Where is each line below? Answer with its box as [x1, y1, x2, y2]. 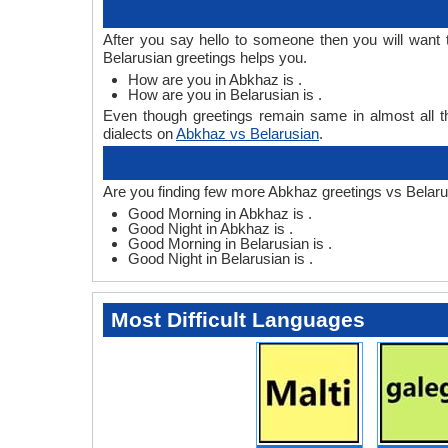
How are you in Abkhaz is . [128, 71, 302, 89]
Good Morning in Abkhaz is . [128, 205, 312, 223]
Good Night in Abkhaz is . [128, 220, 293, 238]
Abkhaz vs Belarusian [176, 125, 319, 143]
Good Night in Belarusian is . [128, 250, 313, 268]
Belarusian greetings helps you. [103, 49, 307, 67]
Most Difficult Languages [111, 308, 365, 332]
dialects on [103, 125, 176, 143]
